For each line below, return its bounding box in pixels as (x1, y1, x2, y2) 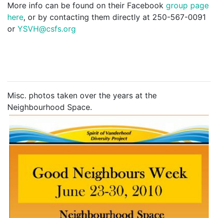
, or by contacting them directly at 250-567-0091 (23, 12, 206, 22)
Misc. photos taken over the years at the (7, 91, 157, 100)
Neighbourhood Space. (7, 102, 92, 112)
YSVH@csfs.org (18, 24, 76, 34)
